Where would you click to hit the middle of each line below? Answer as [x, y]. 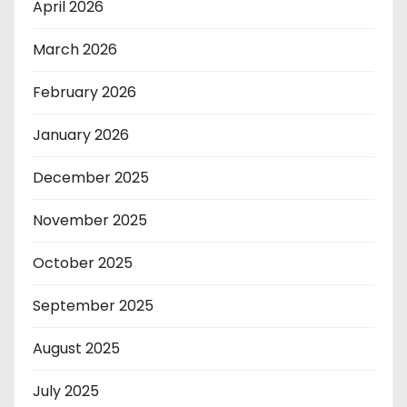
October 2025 [83, 263]
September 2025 [93, 305]
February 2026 [84, 92]
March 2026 [75, 49]
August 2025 [76, 348]
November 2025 [90, 220]
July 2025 [66, 391]
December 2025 [91, 177]
